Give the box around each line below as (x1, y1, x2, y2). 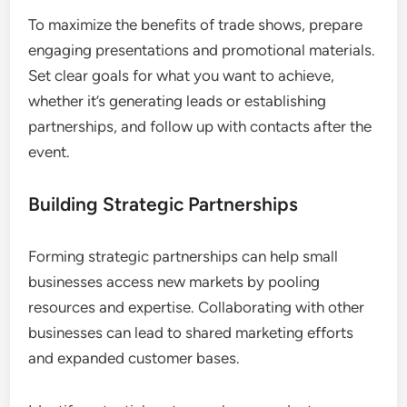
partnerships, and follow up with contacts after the (28, 117, 372, 136)
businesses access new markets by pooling (28, 273, 321, 292)
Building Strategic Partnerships (28, 193, 299, 216)
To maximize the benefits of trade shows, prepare (28, 15, 363, 35)
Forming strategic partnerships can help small (28, 247, 339, 266)
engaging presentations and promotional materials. (28, 41, 376, 60)
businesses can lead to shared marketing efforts (28, 323, 354, 342)
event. (28, 143, 71, 162)
